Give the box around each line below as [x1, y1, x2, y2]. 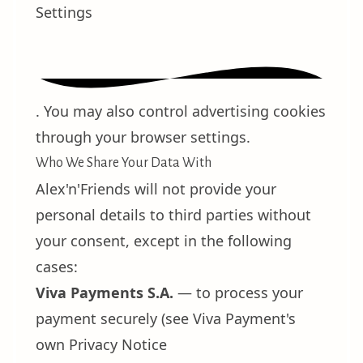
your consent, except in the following [36, 231, 292, 250]
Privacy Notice [69, 335, 167, 354]
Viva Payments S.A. [36, 283, 173, 302]
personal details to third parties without [36, 205, 311, 224]
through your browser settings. [36, 127, 250, 147]
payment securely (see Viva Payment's [36, 309, 296, 328]
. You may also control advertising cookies [36, 101, 326, 121]
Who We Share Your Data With [36, 156, 211, 170]
